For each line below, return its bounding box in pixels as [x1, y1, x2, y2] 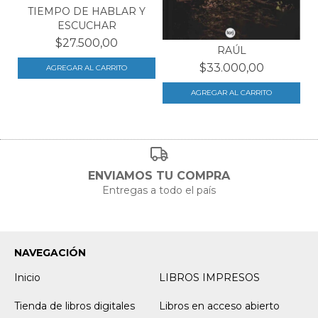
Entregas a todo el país [102, 183, 216, 197]
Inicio [14, 270, 40, 284]
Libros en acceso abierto [159, 299, 280, 312]
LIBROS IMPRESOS [159, 270, 260, 284]
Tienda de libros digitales [14, 299, 135, 312]
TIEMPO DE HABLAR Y [28, 4, 146, 18]
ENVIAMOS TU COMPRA [88, 168, 230, 182]
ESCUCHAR [57, 18, 116, 32]
